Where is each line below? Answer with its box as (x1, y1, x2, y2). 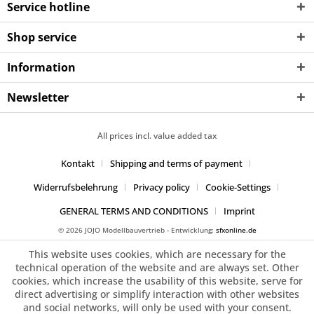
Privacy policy (132, 181, 190, 194)
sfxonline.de (215, 225, 257, 235)
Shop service (7, 29, 76, 45)
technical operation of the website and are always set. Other (15, 261, 299, 274)
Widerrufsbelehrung (33, 181, 118, 194)
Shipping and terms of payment (110, 157, 243, 170)
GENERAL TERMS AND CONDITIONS (59, 205, 208, 218)
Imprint (223, 205, 255, 218)
